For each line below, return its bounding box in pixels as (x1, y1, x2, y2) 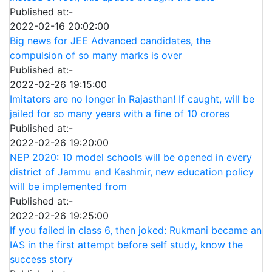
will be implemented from (10, 180, 127, 192)
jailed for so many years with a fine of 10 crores (10, 107, 229, 120)
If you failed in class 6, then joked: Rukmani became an (10, 224, 262, 236)
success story (10, 253, 73, 265)
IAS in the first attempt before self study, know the (10, 239, 243, 251)
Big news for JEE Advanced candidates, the (10, 35, 211, 47)
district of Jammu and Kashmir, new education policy (10, 166, 254, 178)
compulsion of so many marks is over (10, 49, 182, 61)
